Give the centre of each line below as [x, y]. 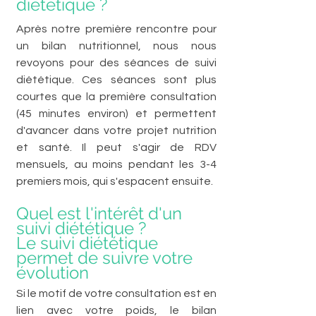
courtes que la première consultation [116, 96]
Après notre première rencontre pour [116, 29]
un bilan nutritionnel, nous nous [116, 45]
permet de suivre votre [107, 257]
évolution [53, 272]
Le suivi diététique [89, 243]
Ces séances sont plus [149, 79]
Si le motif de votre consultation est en [116, 293]
